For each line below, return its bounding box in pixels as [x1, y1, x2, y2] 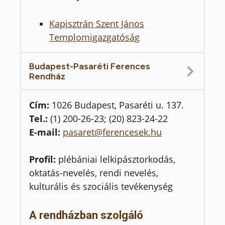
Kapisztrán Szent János [49, 18, 144, 30]
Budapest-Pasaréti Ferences [29, 61, 150, 72]
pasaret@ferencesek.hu [63, 126, 162, 138]
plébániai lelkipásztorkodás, [58, 153, 175, 165]
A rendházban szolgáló [29, 209, 143, 222]
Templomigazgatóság [49, 31, 140, 43]
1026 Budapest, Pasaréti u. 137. [52, 99, 184, 111]
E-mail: [29, 126, 63, 138]
